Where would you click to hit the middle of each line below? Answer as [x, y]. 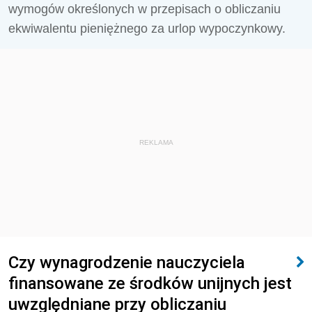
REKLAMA [156, 142]
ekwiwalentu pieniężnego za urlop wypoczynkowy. [147, 29]
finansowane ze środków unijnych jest [150, 283]
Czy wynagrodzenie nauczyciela [127, 262]
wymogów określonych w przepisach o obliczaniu [145, 9]
